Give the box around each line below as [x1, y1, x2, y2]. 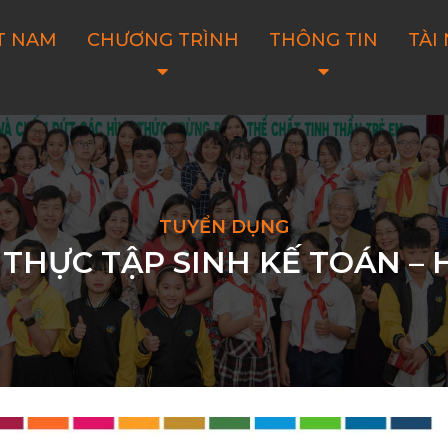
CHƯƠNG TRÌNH [86, 29, 239, 51]
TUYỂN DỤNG [159, 216, 289, 238]
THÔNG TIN [268, 29, 378, 51]
